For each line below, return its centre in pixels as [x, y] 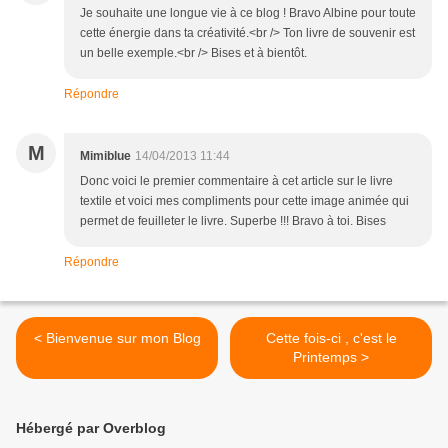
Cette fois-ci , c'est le [331, 338]
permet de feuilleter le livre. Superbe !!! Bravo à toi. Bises [233, 221]
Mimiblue [105, 156]
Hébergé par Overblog [91, 428]
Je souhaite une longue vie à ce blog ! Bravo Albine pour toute [248, 13]
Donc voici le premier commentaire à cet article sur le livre [236, 181]
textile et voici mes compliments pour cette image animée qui [244, 201]
